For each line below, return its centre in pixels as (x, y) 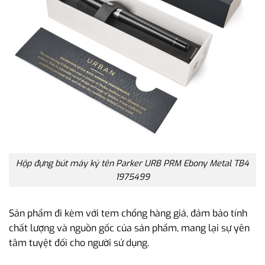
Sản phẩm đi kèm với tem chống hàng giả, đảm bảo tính (128, 214)
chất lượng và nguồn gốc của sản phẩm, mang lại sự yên (129, 228)
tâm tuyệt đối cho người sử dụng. (79, 243)
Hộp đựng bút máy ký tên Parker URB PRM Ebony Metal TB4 (132, 163)
